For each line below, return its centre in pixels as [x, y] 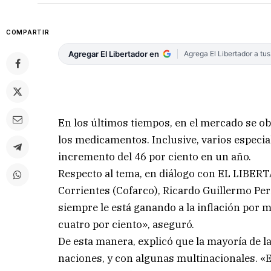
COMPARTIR [28, 32]
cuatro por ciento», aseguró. [126, 224]
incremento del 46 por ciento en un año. [155, 156]
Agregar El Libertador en [114, 54]
